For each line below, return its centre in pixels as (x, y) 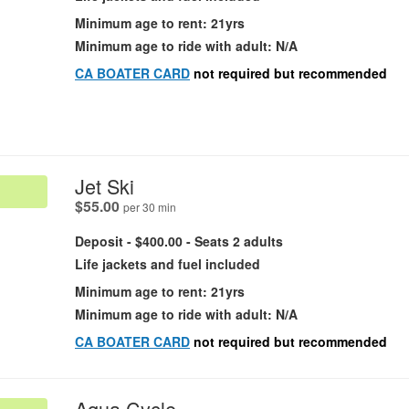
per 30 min (150, 207)
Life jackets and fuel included (168, 264)
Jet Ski (105, 186)
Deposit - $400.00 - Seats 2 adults (179, 241)
